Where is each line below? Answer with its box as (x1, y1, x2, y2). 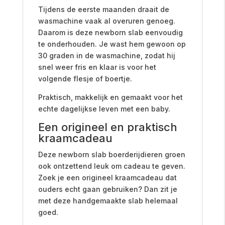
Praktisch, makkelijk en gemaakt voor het (38, 92, 183, 101)
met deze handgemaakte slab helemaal (38, 196, 178, 205)
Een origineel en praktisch (38, 120, 177, 134)
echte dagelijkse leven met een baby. (38, 104, 170, 113)
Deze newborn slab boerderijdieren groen (38, 150, 185, 159)
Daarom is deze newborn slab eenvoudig (38, 28, 183, 37)
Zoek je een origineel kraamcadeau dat (38, 173, 177, 182)
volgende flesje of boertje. (38, 74, 132, 83)
